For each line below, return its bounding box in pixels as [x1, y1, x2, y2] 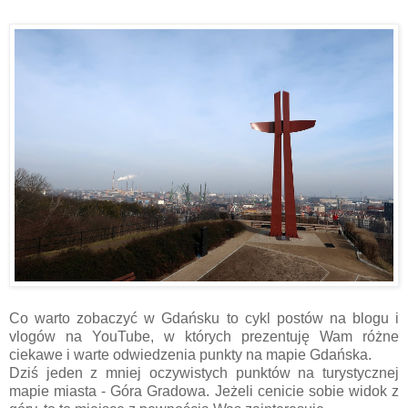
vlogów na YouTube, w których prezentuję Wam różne [9, 328, 399, 344]
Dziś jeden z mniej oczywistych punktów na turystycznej [9, 364, 399, 381]
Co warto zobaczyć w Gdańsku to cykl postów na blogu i [9, 310, 399, 326]
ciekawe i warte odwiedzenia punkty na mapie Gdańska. [9, 346, 372, 362]
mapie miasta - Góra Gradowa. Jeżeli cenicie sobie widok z [9, 382, 399, 399]
